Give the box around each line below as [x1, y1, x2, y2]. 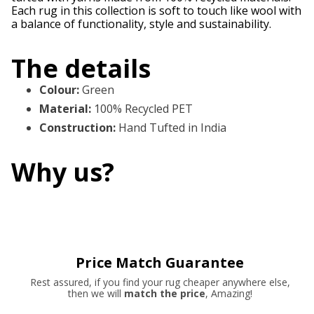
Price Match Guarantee [76, 253, 244, 273]
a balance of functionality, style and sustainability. [11, 16, 271, 32]
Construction [39, 120, 113, 136]
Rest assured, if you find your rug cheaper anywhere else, [29, 275, 290, 289]
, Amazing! [205, 287, 252, 301]
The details [11, 51, 151, 86]
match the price [123, 287, 205, 301]
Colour [39, 82, 76, 98]
